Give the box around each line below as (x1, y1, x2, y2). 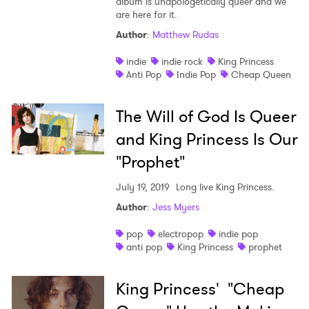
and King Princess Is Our (115, 128, 298, 152)
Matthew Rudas (152, 28, 219, 42)
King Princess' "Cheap (115, 277, 284, 301)
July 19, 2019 (115, 180, 170, 195)
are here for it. (115, 8, 177, 22)
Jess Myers (152, 200, 199, 215)
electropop (157, 227, 203, 241)
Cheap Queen (230, 68, 291, 82)
